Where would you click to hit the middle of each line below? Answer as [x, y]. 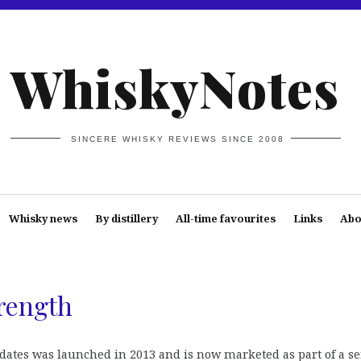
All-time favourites [225, 218]
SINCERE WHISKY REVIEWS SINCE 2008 [178, 139]
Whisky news [43, 218]
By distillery [126, 218]
